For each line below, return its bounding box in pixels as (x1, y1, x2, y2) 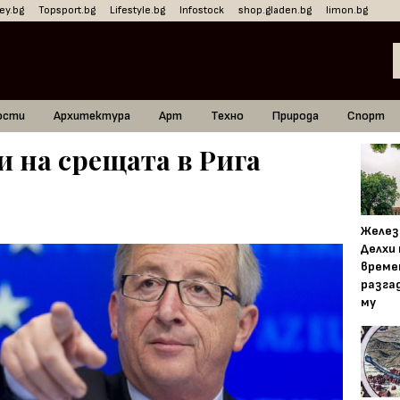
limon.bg (326, 4, 368, 17)
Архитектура (54, 108, 130, 123)
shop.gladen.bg (238, 4, 312, 17)
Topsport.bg (38, 4, 96, 17)
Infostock (179, 4, 224, 17)
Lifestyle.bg (110, 4, 165, 17)
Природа (272, 108, 319, 123)
